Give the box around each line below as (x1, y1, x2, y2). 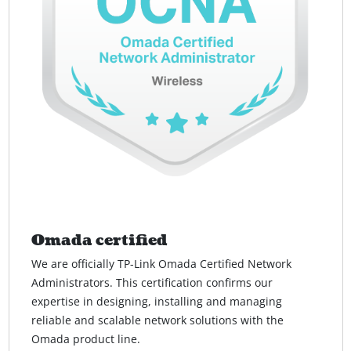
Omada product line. (31, 331, 140, 347)
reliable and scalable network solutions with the (31, 313, 284, 328)
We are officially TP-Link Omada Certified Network (31, 256, 291, 272)
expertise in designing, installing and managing (31, 294, 282, 309)
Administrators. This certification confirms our (31, 275, 273, 291)
